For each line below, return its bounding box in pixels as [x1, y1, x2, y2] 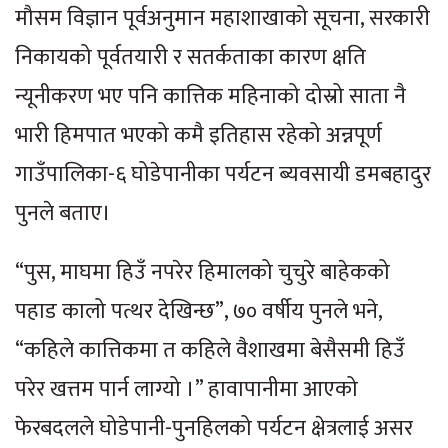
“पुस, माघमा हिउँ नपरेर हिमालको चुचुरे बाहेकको [15, 253, 390, 291]
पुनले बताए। [15, 194, 111, 232]
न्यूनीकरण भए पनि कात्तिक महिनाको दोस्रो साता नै [15, 77, 406, 115]
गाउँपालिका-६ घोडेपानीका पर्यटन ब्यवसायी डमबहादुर [15, 155, 431, 193]
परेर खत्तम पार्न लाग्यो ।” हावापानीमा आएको [15, 370, 358, 408]
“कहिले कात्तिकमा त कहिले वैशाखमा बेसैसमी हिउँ [15, 331, 405, 369]
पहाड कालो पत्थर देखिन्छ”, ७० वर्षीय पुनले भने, [15, 292, 382, 330]
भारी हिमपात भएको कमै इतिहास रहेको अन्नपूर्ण [15, 116, 382, 154]
